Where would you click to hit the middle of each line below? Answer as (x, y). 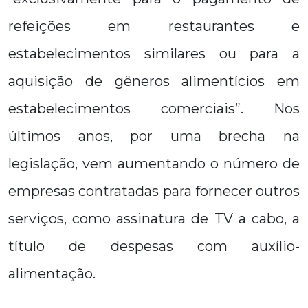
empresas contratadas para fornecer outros (154, 191)
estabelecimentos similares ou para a (154, 54)
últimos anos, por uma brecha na (154, 136)
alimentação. (52, 274)
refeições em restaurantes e (154, 26)
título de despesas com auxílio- (154, 246)
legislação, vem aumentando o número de (154, 164)
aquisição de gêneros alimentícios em (154, 81)
